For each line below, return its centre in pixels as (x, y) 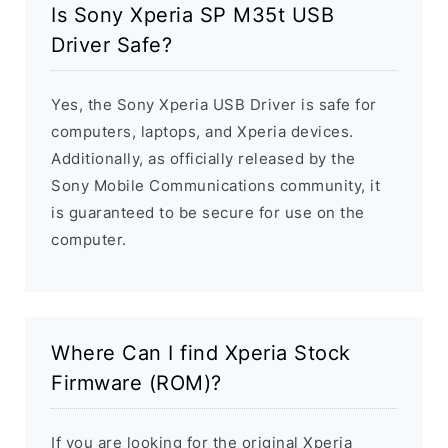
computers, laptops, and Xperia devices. (202, 132)
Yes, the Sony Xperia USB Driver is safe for (214, 105)
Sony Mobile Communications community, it (215, 186)
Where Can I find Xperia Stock (201, 353)
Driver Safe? (111, 45)
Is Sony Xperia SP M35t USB (192, 15)
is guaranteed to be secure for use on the (208, 213)
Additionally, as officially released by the (203, 159)
